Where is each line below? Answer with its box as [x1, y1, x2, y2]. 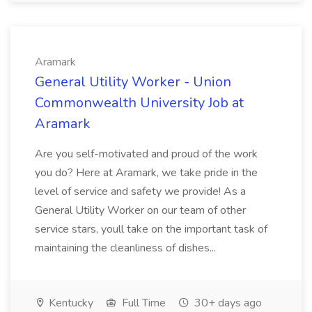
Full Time [119, 295, 166, 311]
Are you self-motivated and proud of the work [35, 146, 258, 162]
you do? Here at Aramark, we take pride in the [35, 165, 258, 180]
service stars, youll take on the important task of [35, 221, 267, 237]
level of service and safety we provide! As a [35, 184, 246, 199]
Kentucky [46, 295, 93, 311]
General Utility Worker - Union [35, 72, 231, 91]
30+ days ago [192, 295, 262, 311]
